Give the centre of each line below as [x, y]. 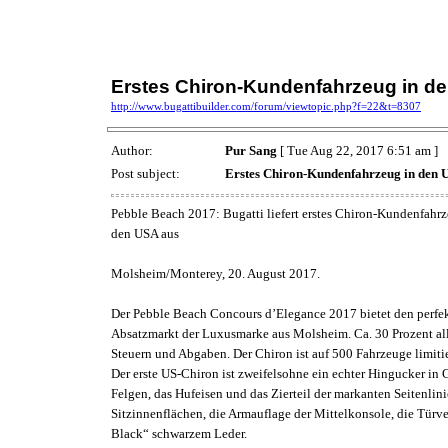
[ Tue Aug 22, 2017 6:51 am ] [357, 151]
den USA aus [145, 233]
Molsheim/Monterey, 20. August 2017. [215, 273]
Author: [133, 151]
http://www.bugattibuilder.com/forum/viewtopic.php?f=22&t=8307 [266, 106]
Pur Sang [251, 151]
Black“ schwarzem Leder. [179, 433]
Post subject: [147, 174]
